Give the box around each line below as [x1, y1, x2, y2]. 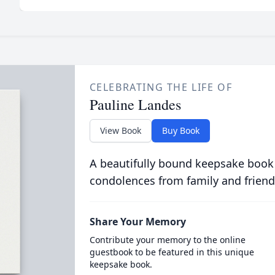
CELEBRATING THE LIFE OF [89, 80, 233, 94]
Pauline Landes [89, 95, 181, 114]
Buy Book [161, 125, 199, 136]
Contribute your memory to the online [89, 234, 246, 246]
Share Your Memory [89, 215, 186, 228]
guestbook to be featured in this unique [89, 246, 254, 258]
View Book [99, 125, 141, 136]
